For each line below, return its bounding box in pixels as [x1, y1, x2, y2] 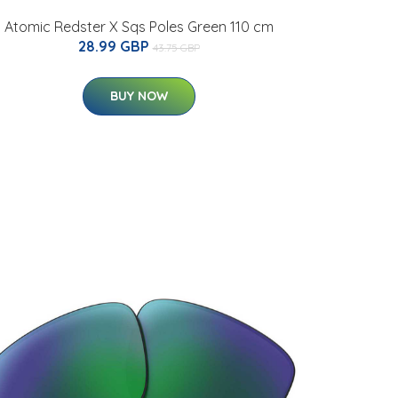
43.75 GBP [152, 41, 200, 54]
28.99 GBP [77, 37, 153, 55]
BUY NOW [109, 88, 168, 104]
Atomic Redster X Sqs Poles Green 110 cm [4, 18, 274, 36]
